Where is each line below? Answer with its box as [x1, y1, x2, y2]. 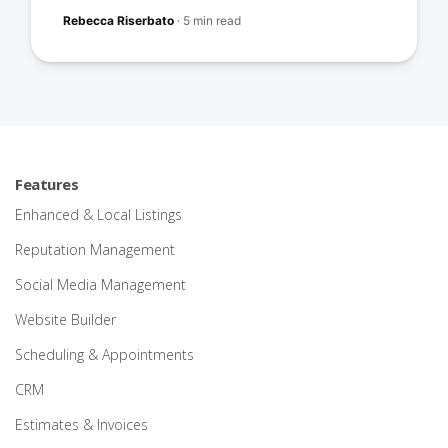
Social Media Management [15, 275, 186, 294]
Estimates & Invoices [15, 415, 148, 434]
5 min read [183, 13, 242, 28]
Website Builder [15, 310, 116, 329]
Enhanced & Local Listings [15, 205, 182, 224]
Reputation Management [15, 240, 175, 259]
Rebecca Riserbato [63, 13, 175, 28]
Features [15, 174, 78, 194]
